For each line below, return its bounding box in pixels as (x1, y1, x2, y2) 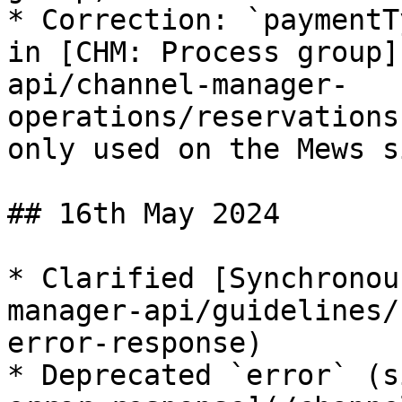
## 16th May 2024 (7, 197, 280, 230)
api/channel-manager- (7, 68, 348, 100)
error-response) (7, 327, 263, 359)
